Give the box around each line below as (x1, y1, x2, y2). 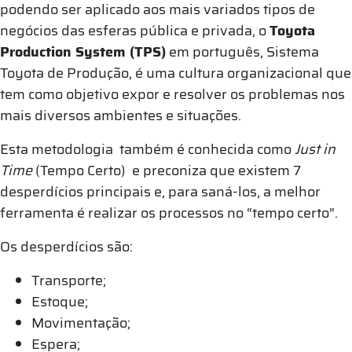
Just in (295, 137, 335, 160)
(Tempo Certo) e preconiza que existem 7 (35, 159, 301, 181)
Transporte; (31, 269, 106, 291)
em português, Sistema (166, 40, 319, 63)
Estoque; (31, 290, 88, 313)
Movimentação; (31, 311, 130, 334)
